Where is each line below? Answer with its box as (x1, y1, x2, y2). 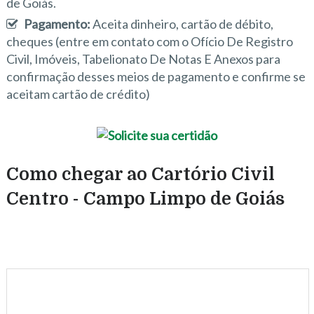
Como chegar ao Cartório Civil (6, 163, 275, 184)
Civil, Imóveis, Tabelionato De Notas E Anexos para (6, 51, 280, 67)
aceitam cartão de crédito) (6, 86, 150, 102)
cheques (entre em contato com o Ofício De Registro (6, 34, 293, 50)
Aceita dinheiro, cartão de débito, (92, 16, 273, 32)
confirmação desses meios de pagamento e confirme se (6, 69, 306, 85)
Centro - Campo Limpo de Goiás (6, 188, 285, 209)
